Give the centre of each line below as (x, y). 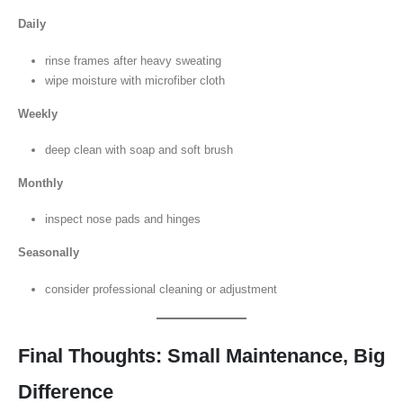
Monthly (40, 183)
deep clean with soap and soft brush (139, 150)
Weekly (38, 113)
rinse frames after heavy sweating (133, 60)
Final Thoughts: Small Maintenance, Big (201, 355)
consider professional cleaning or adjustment (161, 289)
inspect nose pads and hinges (122, 219)
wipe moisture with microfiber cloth (134, 80)
